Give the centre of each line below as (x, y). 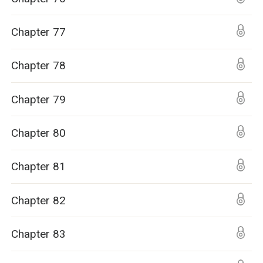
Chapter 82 (39, 200)
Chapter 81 (39, 167)
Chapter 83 (39, 234)
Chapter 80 (39, 133)
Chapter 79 (39, 99)
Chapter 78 (39, 66)
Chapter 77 (39, 32)
